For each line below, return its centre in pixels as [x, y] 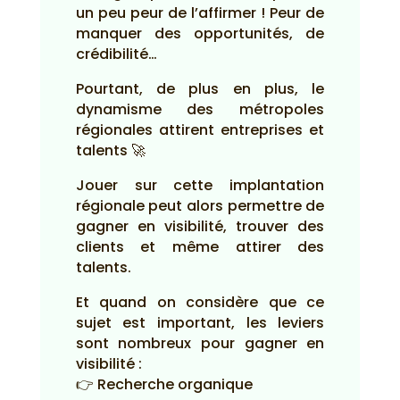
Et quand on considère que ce [200, 302]
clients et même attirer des [200, 247]
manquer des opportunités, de [200, 33]
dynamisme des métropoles [200, 109]
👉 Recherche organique [164, 384]
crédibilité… [116, 54]
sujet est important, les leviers [200, 323]
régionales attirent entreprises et [200, 130]
